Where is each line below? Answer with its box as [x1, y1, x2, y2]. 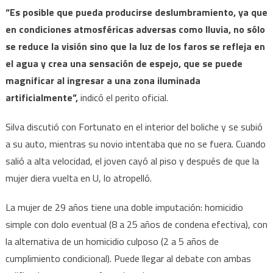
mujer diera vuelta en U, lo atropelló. [5, 170, 152, 185]
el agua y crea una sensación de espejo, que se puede [5, 55, 243, 71]
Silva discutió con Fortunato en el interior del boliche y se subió [5, 119, 263, 134]
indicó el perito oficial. [80, 90, 168, 105]
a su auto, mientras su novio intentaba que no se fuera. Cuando [5, 136, 266, 151]
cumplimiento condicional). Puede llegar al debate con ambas [5, 250, 251, 266]
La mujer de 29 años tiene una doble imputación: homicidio [5, 199, 243, 214]
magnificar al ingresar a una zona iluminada [5, 73, 200, 88]
